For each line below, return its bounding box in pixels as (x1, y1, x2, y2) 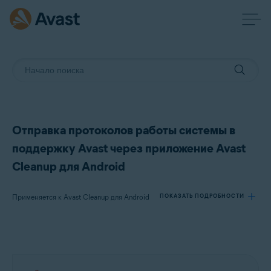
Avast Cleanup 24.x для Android (30, 255, 121, 263)
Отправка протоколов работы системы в (12, 123, 235, 137)
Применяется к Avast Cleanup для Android (12, 192, 149, 201)
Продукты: (27, 237, 60, 246)
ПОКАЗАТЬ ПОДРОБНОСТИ (160, 192, 244, 199)
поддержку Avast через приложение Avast (12, 141, 246, 155)
